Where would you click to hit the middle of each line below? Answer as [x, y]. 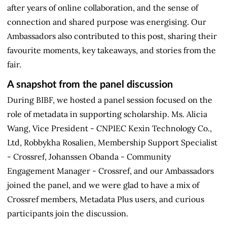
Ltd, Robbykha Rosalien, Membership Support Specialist [112, 142]
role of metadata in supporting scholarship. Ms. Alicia [107, 114]
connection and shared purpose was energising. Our [107, 22]
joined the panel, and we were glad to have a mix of [103, 185]
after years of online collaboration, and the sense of [103, 7]
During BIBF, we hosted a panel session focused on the [110, 100]
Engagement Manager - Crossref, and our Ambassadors [110, 171]
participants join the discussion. [68, 213]
